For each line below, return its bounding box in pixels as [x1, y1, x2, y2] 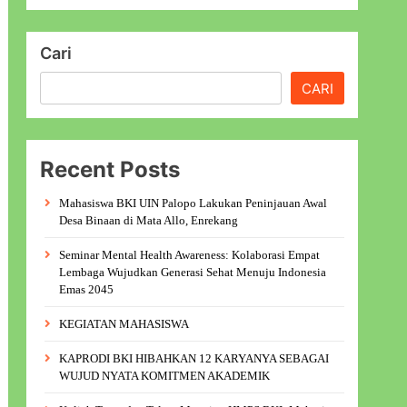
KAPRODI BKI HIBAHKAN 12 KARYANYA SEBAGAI [59, 352, 330, 366]
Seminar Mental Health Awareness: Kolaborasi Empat [59, 248, 321, 263]
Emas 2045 [59, 283, 114, 297]
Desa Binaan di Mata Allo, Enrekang [59, 213, 239, 228]
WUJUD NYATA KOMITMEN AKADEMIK [59, 369, 271, 383]
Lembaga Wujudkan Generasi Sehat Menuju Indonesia [59, 265, 327, 280]
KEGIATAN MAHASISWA [59, 317, 190, 332]
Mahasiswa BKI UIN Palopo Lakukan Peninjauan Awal [59, 196, 328, 211]
